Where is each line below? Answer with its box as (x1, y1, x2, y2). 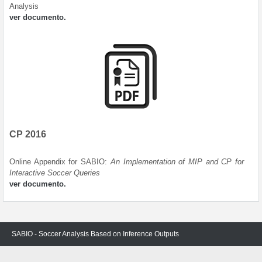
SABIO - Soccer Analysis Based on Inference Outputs (12, 230, 179, 238)
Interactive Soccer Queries (9, 168, 100, 177)
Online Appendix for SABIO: (9, 157, 111, 166)
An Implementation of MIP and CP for (110, 157, 244, 166)
